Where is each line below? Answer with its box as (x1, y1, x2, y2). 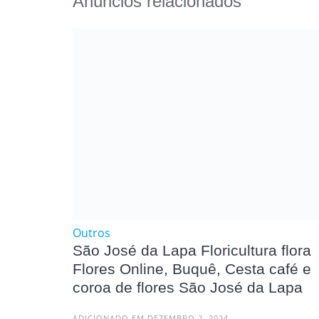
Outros (73, 224, 110, 241)
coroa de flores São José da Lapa (73, 278, 303, 296)
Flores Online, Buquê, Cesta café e (73, 260, 311, 277)
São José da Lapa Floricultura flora (73, 241, 311, 258)
